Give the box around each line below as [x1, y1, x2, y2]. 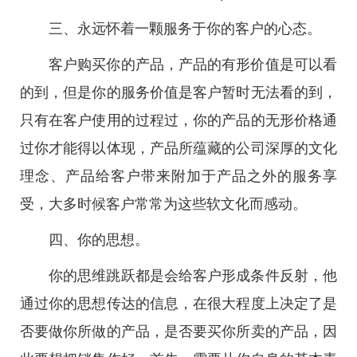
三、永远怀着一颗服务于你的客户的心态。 [49, 21, 321, 37]
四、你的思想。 [49, 232, 149, 248]
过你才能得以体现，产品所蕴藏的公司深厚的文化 [20, 140, 337, 156]
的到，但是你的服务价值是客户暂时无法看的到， [20, 84, 337, 100]
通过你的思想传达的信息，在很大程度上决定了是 [20, 296, 337, 312]
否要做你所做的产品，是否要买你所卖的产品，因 [20, 324, 337, 339]
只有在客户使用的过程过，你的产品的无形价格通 [20, 112, 337, 128]
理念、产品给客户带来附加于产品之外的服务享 [20, 168, 337, 184]
